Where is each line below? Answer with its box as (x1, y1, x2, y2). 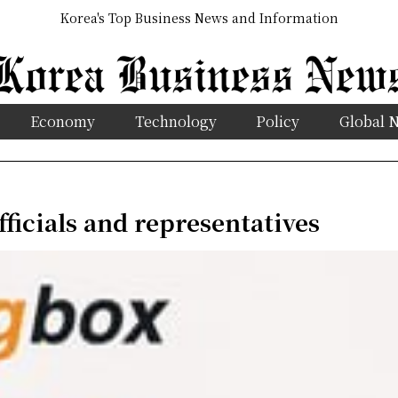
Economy (29, 110, 95, 131)
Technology (134, 110, 217, 131)
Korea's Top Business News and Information (60, 9, 338, 28)
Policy (256, 110, 300, 131)
